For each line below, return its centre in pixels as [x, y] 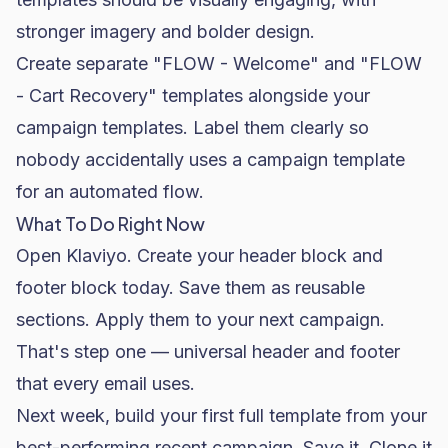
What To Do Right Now [110, 223]
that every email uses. [105, 383]
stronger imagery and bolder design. [165, 31]
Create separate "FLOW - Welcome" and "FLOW [219, 63]
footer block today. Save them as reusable [190, 287]
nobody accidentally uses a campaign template [210, 159]
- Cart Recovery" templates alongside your [193, 95]
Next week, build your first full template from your [221, 415]
